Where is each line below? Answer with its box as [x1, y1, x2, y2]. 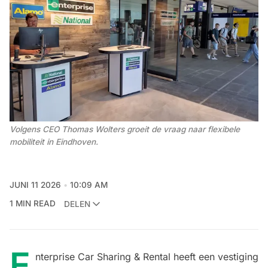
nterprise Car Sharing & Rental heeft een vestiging [35, 251, 258, 263]
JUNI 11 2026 [10, 180, 61, 190]
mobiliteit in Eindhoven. [10, 136, 98, 147]
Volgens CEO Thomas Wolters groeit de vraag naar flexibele [10, 124, 240, 134]
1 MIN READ [10, 199, 56, 209]
